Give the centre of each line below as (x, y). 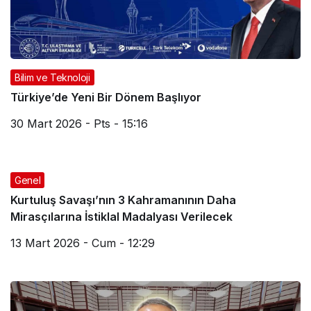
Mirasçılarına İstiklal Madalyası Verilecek (121, 216)
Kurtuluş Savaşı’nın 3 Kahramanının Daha (123, 200)
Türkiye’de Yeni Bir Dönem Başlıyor (106, 97)
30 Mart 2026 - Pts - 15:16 (79, 123)
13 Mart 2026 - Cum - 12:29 (83, 243)
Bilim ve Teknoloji (52, 77)
